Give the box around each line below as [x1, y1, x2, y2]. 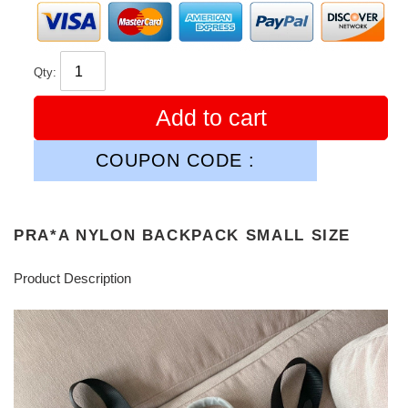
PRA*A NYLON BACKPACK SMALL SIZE [14, 226, 352, 243]
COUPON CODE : [96, 150, 256, 171]
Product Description [14, 270, 131, 287]
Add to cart [155, 105, 267, 131]
